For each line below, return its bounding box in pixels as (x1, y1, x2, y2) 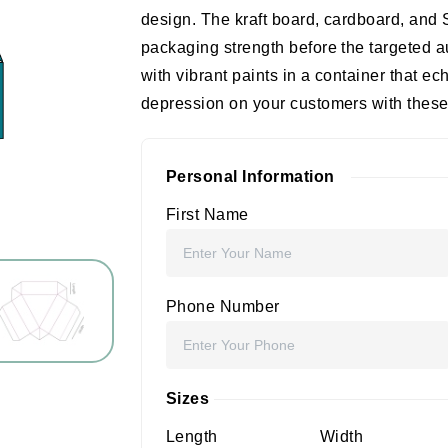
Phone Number (166, 298, 280, 315)
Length (166, 428, 218, 445)
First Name (166, 206, 249, 223)
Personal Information (166, 168, 335, 185)
